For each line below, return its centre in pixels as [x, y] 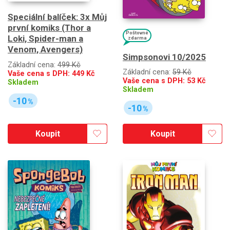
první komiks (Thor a [49, 28]
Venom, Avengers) [45, 50]
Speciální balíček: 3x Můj [57, 17]
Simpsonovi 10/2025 [164, 57]
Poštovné [137, 32]
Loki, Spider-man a [45, 39]
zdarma [137, 37]
